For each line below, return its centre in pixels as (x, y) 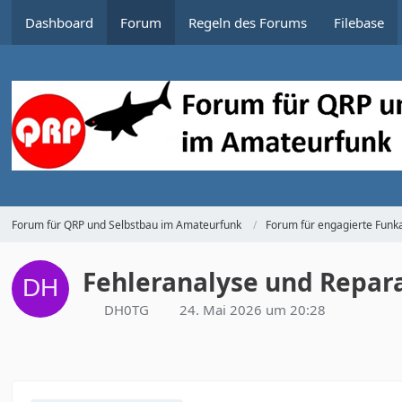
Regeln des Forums (248, 22)
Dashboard (60, 22)
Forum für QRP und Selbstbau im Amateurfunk (127, 224)
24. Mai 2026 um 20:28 (253, 310)
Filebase (359, 22)
